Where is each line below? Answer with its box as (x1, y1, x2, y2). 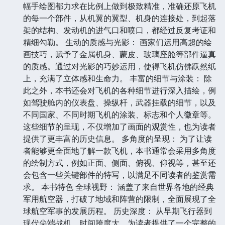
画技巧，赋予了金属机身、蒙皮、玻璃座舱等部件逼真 (23, 48, 216, 60)
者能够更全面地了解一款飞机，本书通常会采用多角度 (23, 145, 216, 156)
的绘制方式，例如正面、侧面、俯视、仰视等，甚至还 (23, 157, 216, 168)
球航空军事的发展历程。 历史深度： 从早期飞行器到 (23, 205, 212, 216)
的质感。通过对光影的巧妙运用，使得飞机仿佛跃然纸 (23, 60, 216, 72)
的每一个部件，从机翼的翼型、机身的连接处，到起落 (23, 12, 216, 24)
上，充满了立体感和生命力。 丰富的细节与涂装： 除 (23, 72, 212, 84)
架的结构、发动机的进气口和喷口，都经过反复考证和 (23, 24, 216, 36)
